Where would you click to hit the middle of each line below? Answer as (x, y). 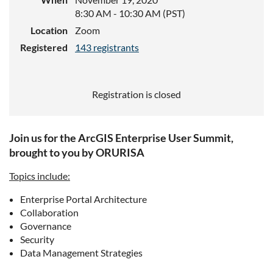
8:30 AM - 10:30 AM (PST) (130, 13)
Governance (46, 226)
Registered (44, 47)
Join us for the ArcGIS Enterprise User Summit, (121, 138)
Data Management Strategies (81, 253)
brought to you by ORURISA (77, 152)
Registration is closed (136, 94)
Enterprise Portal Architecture (83, 199)
